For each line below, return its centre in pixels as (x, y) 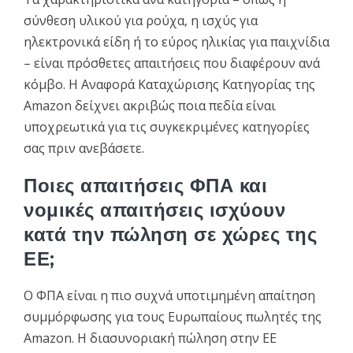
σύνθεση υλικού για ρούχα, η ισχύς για (141, 20)
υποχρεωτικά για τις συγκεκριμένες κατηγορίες (167, 126)
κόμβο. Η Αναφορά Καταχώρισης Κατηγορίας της (169, 84)
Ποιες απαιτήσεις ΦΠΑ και (146, 185)
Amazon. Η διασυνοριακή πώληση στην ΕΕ (150, 338)
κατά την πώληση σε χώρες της (171, 234)
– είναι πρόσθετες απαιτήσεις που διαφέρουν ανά (172, 63)
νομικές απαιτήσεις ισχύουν (155, 210)
